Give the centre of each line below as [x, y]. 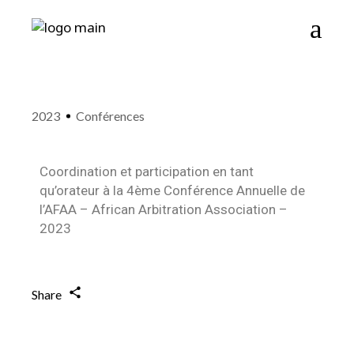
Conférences [111, 116]
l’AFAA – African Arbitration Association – [164, 209]
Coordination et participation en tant [147, 171]
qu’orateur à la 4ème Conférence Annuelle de [173, 190]
